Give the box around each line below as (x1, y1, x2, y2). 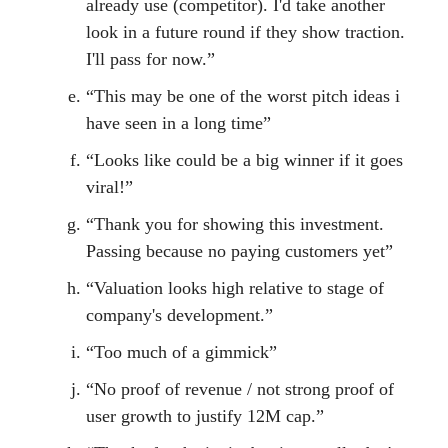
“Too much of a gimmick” (86, 342, 277, 363)
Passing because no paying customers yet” (86, 241, 393, 262)
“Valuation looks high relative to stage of (86, 278, 384, 299)
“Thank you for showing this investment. (86, 214, 384, 235)
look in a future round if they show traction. (86, 22, 405, 43)
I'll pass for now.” (86, 49, 215, 70)
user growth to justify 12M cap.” (86, 406, 324, 427)
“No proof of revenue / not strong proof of (86, 379, 394, 400)
